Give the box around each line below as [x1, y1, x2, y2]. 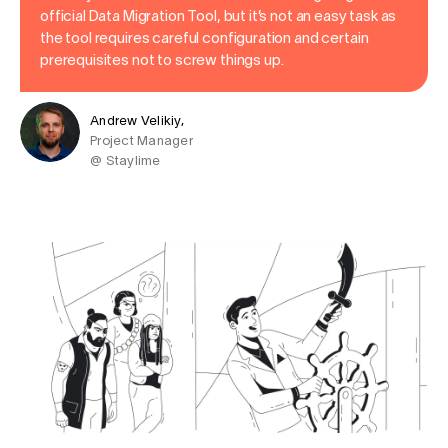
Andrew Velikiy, [90, 115, 184, 128]
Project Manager [90, 135, 193, 148]
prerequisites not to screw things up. [40, 53, 284, 68]
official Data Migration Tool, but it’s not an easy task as [40, 9, 397, 24]
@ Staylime [90, 155, 161, 168]
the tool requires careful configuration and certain [40, 31, 369, 46]
